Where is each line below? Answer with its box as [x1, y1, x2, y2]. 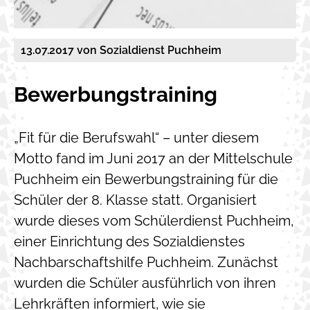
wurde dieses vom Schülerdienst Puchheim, [14, 212, 294, 229]
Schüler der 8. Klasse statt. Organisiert [14, 191, 257, 208]
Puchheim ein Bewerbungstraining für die [14, 170, 278, 188]
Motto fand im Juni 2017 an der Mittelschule [14, 149, 293, 167]
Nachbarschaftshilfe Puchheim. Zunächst [14, 253, 278, 271]
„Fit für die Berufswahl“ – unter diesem [14, 129, 259, 146]
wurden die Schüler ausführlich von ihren [14, 274, 276, 291]
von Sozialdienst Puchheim [74, 43, 221, 57]
